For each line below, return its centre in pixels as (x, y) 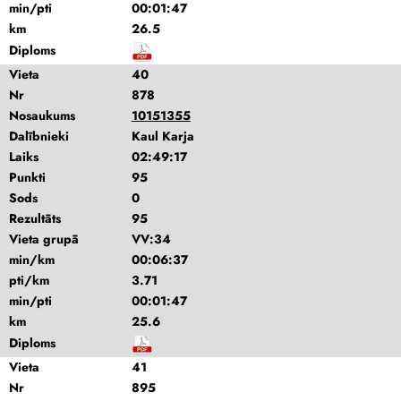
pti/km (29, 280)
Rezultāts (35, 218)
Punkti (27, 177)
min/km (32, 260)
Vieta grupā (44, 239)
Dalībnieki (39, 136)
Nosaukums (42, 115)
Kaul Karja (162, 136)
